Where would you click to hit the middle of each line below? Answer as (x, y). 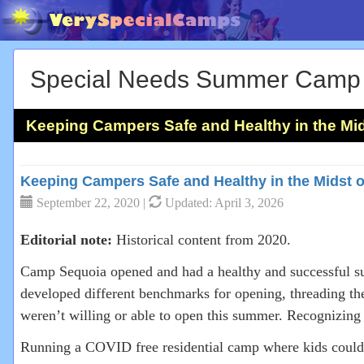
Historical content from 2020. (201, 240)
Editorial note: (66, 240)
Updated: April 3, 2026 (223, 203)
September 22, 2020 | (91, 203)
